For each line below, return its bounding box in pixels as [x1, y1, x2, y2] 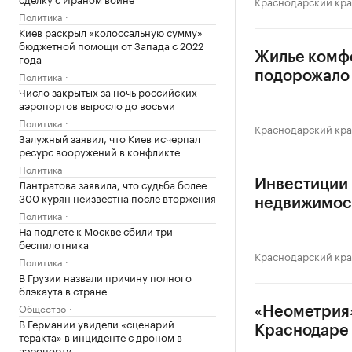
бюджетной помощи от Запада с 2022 [19, 37, 203, 53]
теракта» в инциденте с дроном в [19, 328, 182, 344]
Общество [19, 300, 66, 315]
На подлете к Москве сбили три [19, 222, 173, 238]
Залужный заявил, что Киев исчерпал [19, 130, 200, 145]
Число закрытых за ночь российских [19, 83, 197, 99]
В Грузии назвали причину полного [19, 269, 192, 284]
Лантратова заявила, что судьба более [19, 176, 207, 192]
